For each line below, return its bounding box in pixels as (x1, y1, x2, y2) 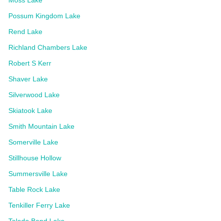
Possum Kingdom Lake (8, 11, 80, 20)
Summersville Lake (8, 169, 68, 178)
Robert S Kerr (8, 59, 51, 67)
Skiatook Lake (8, 106, 52, 114)
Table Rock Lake (8, 185, 60, 193)
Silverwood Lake (8, 90, 60, 99)
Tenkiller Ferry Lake (8, 201, 70, 209)
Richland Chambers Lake (8, 43, 87, 51)
